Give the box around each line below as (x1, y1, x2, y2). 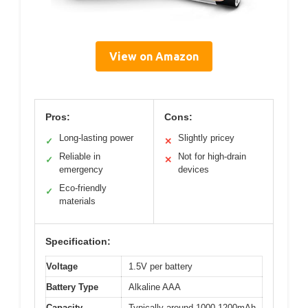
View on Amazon (109, 49, 199, 63)
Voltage (46, 261, 78, 272)
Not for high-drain (178, 151, 246, 162)
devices (178, 164, 209, 175)
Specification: (45, 235, 111, 247)
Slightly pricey (178, 132, 234, 143)
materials (59, 195, 96, 206)
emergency (59, 164, 103, 175)
